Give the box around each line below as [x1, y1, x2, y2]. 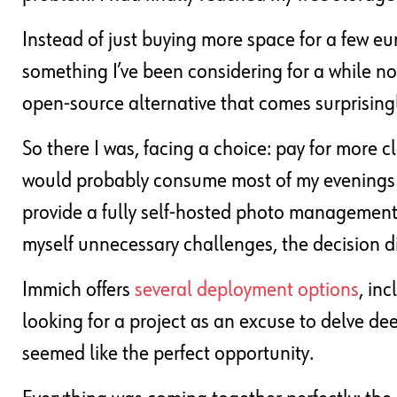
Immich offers [22, 279, 135, 301]
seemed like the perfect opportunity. [22, 343, 314, 365]
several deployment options [135, 279, 359, 301]
